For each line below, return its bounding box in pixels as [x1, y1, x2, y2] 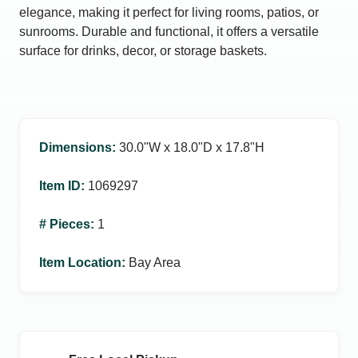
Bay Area [129, 256, 181, 269]
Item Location [39, 256, 121, 269]
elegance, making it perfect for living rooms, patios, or [19, 6, 319, 19]
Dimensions [39, 141, 112, 154]
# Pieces [39, 217, 90, 231]
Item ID [39, 179, 81, 193]
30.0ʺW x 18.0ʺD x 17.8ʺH [119, 141, 265, 154]
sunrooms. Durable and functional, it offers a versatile [19, 25, 319, 38]
